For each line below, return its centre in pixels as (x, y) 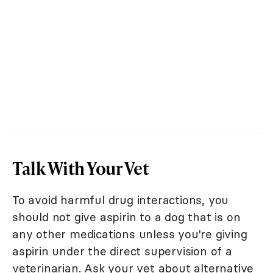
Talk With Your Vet (80, 168)
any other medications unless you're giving (130, 234)
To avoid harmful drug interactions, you (121, 200)
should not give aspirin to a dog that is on (126, 217)
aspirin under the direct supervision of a (122, 251)
